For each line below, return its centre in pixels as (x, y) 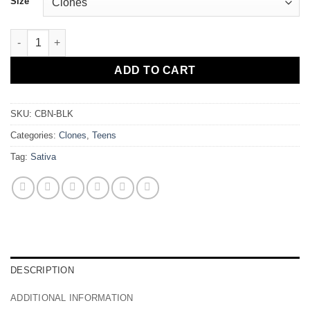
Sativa (43, 157)
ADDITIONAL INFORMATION (72, 298)
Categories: (35, 136)
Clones (73, 136)
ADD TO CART (155, 70)
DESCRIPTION (42, 271)
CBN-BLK (54, 114)
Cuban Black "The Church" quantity (95, 36)
